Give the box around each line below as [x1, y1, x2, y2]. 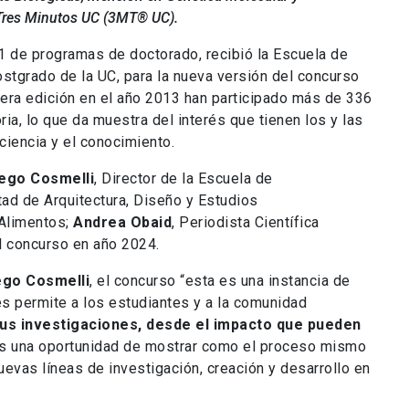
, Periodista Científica [172, 213, 320, 231]
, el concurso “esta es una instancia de [89, 271, 351, 289]
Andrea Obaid [73, 213, 172, 231]
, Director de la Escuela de [94, 169, 273, 187]
